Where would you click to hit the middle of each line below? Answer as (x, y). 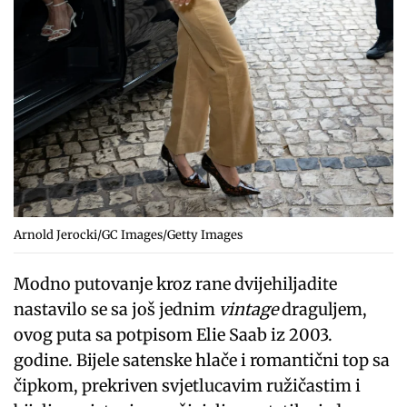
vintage (249, 310)
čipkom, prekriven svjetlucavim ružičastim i (188, 386)
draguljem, (323, 310)
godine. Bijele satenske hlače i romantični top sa (202, 361)
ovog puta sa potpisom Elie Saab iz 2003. (174, 335)
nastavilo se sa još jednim (117, 310)
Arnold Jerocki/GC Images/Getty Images (128, 235)
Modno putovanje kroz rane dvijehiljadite (176, 284)
